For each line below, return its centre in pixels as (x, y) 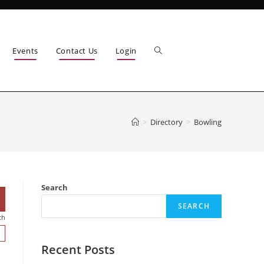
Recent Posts (78, 250)
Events (25, 50)
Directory (166, 122)
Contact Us (77, 50)
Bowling (208, 122)
